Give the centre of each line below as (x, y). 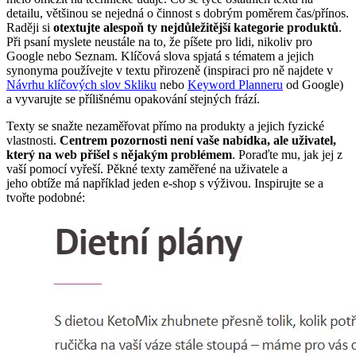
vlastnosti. (33, 140)
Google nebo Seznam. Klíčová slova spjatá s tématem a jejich (160, 56)
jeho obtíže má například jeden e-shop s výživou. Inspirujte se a (165, 183)
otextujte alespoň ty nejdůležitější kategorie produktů (196, 27)
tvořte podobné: (46, 197)
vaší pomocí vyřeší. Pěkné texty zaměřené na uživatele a (147, 168)
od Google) (313, 84)
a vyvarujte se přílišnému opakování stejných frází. (133, 99)
